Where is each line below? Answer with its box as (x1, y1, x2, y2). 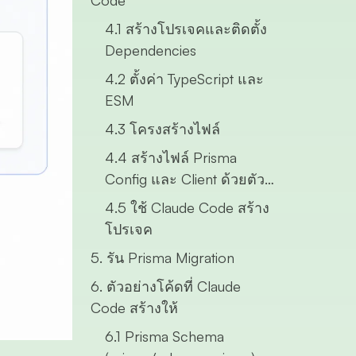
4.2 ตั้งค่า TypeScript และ (104, 70, 264, 87)
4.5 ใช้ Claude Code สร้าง (104, 199, 269, 216)
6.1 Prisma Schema (104, 327, 224, 345)
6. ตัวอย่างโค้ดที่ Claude (90, 277, 241, 295)
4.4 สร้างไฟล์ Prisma (104, 149, 237, 166)
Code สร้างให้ (90, 299, 178, 316)
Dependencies (104, 41, 196, 59)
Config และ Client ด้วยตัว (104, 170, 265, 188)
